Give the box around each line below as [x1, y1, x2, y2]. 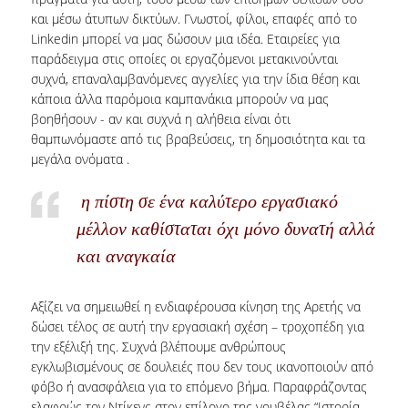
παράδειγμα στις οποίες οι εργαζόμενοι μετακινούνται [30, 50, 338, 68]
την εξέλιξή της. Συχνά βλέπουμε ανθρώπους [30, 338, 286, 356]
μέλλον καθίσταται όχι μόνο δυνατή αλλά [76, 219, 375, 240]
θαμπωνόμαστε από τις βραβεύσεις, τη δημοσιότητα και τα [30, 130, 365, 148]
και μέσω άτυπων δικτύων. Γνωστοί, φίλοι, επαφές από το [30, 10, 357, 28]
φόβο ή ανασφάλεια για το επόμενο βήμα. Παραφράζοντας [30, 378, 367, 396]
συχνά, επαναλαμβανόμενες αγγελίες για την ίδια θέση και [30, 70, 360, 88]
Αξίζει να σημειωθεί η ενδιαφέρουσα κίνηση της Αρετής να [30, 298, 361, 316]
